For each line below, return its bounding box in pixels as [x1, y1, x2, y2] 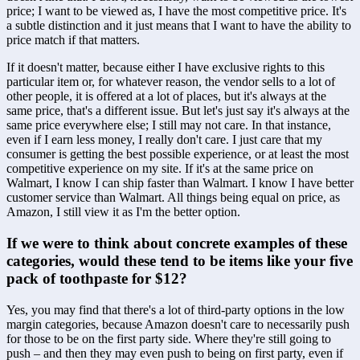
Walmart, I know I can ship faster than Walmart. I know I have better [6, 176, 354, 190]
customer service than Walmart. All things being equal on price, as [6, 190, 340, 205]
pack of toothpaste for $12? [6, 270, 187, 288]
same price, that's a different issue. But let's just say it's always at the [6, 104, 350, 118]
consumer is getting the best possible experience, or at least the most [6, 147, 349, 162]
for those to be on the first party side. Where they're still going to [6, 331, 331, 346]
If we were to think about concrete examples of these [6, 235, 347, 252]
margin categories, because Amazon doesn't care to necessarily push [6, 317, 350, 331]
